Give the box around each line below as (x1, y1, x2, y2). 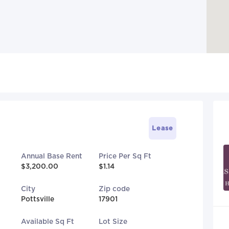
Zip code (98, 185, 130, 193)
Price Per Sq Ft (98, 152, 151, 160)
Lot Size (98, 218, 127, 225)
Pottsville (20, 195, 54, 203)
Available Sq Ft (20, 218, 74, 225)
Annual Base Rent (20, 152, 82, 160)
